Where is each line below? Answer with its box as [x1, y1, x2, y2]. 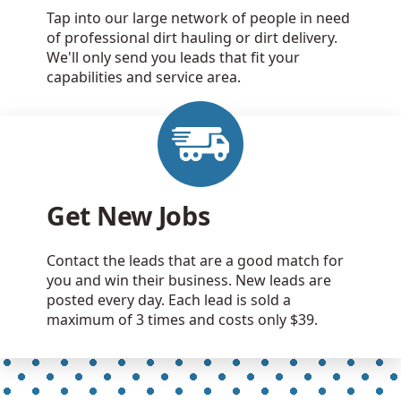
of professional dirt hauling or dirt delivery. [47, 28, 337, 48]
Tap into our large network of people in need [47, 8, 350, 29]
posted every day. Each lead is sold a [47, 290, 291, 311]
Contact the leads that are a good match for [47, 251, 344, 271]
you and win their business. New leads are [47, 270, 331, 291]
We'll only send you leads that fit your [47, 47, 300, 68]
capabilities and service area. [47, 67, 241, 88]
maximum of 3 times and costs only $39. [47, 310, 318, 330]
